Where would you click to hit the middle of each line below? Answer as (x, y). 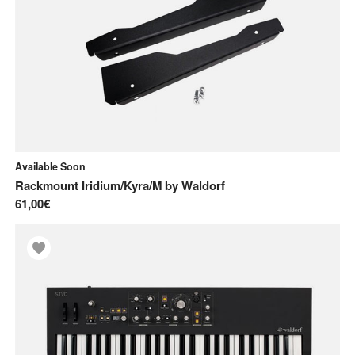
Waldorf (203, 185)
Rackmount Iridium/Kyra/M (88, 185)
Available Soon (50, 166)
